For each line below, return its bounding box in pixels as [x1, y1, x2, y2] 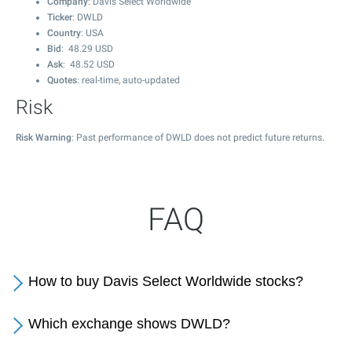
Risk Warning [16, 132, 71, 143]
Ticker [47, 12, 72, 23]
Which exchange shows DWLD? [28, 316, 230, 332]
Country [47, 27, 81, 38]
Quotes [47, 75, 77, 86]
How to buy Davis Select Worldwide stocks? [28, 273, 303, 289]
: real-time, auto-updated [77, 75, 180, 86]
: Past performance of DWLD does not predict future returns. [71, 132, 324, 143]
